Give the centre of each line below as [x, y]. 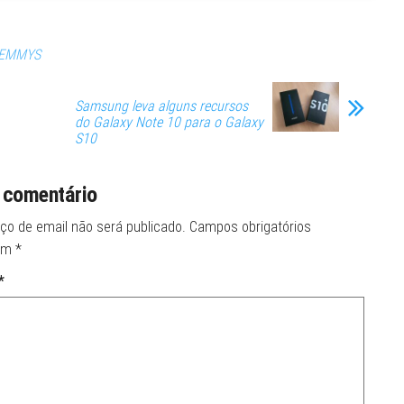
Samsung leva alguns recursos [161, 106]
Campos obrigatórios [250, 226]
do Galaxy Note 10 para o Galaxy [169, 122]
